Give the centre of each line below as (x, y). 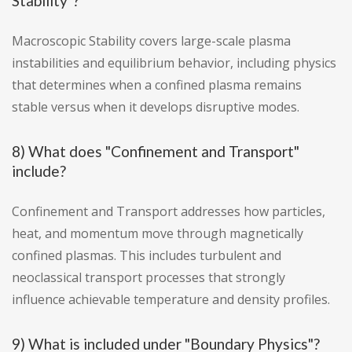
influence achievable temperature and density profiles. (171, 300)
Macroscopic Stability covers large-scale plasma (151, 41)
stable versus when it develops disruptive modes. (156, 107)
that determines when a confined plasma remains (157, 85)
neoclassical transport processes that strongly (148, 278)
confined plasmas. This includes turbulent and (147, 256)
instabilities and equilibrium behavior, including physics (174, 63)
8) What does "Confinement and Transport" (156, 152)
